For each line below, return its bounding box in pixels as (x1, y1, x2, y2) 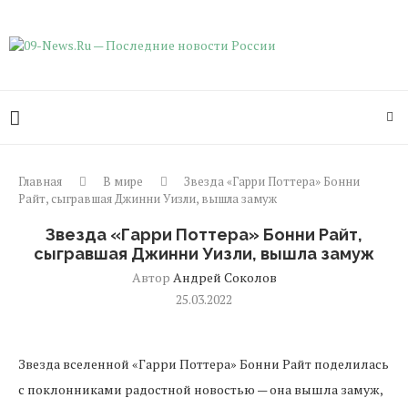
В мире (103, 173, 143, 189)
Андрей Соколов (172, 269, 277, 286)
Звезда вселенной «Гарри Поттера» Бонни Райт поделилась (18, 355, 389, 372)
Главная (18, 173, 62, 189)
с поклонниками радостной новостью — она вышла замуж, (18, 381, 382, 398)
